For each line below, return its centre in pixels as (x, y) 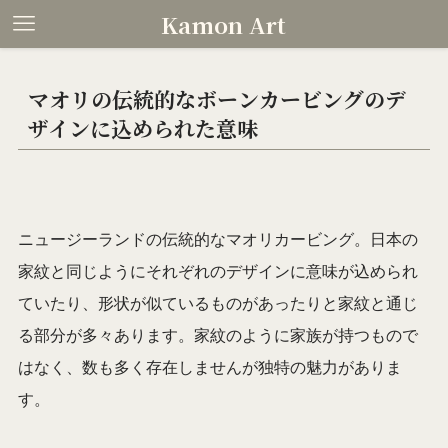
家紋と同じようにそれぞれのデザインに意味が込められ (217, 271)
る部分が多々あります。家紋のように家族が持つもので (217, 335)
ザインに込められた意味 (143, 128)
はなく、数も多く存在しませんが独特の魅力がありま (209, 367)
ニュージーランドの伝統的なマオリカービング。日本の (217, 239)
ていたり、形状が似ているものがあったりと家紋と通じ (217, 303)
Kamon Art (224, 24)
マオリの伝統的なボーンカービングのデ (217, 99)
